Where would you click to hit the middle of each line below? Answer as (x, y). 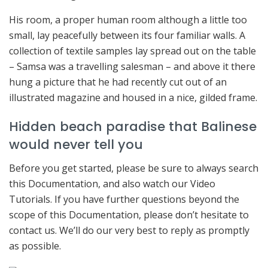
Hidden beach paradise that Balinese (133, 127)
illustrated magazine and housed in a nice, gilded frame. (133, 97)
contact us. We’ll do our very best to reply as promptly (129, 231)
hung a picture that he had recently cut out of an (118, 82)
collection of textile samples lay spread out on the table (133, 51)
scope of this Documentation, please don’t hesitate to (129, 215)
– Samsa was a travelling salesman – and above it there (132, 66)
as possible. (35, 246)
